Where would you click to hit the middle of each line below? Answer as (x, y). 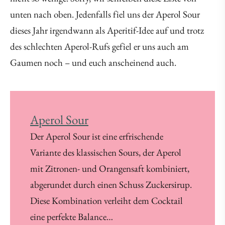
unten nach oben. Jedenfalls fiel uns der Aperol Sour (105, 15)
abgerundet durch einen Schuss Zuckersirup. (111, 185)
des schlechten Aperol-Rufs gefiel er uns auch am (99, 47)
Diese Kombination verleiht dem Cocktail (106, 201)
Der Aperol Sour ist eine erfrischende (97, 137)
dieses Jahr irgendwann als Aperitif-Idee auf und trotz (107, 31)
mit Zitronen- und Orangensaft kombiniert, (110, 169)
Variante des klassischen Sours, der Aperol (106, 153)
